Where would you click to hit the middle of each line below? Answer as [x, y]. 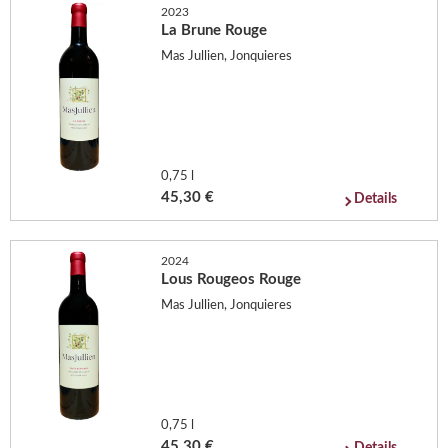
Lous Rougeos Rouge [231, 280]
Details [376, 199]
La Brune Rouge [214, 31]
